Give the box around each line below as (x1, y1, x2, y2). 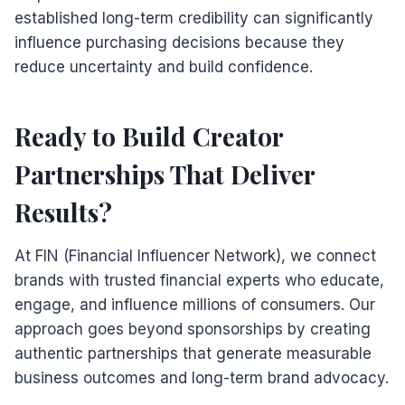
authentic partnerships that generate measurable (14, 344, 372, 363)
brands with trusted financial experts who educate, (14, 270, 384, 289)
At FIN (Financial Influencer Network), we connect (14, 246, 376, 265)
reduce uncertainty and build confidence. (14, 57, 313, 76)
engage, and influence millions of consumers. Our (14, 295, 375, 314)
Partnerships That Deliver (14, 156, 315, 191)
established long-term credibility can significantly (14, 8, 373, 27)
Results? (14, 194, 112, 229)
